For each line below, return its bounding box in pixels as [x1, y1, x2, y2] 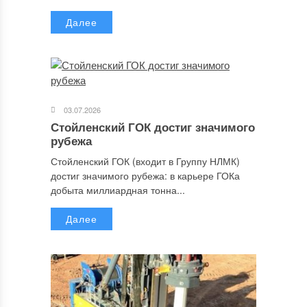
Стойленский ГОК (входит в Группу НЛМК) [51, 154, 240, 169]
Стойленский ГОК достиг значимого [51, 119, 255, 136]
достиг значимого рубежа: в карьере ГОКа [51, 169, 240, 183]
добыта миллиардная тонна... [51, 183, 185, 197]
